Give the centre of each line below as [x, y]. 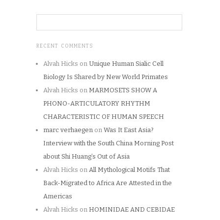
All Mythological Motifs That [129, 169]
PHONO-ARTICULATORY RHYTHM [97, 103]
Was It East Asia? [129, 130]
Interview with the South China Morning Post [109, 143]
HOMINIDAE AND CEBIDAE [132, 209]
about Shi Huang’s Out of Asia [86, 156]
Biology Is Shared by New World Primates [106, 77]
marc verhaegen [68, 130]
